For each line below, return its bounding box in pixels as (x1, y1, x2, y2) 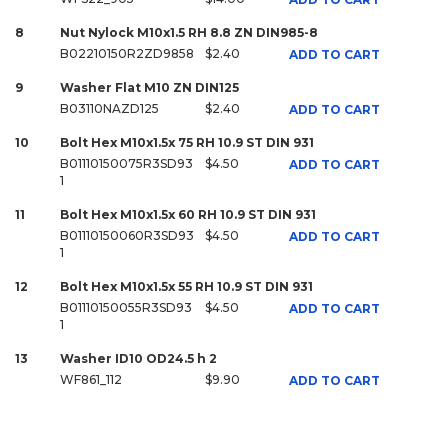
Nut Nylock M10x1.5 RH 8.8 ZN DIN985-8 (60, 25, 318, 41)
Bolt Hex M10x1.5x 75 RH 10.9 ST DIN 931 (60, 135, 314, 151)
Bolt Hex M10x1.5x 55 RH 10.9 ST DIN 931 (60, 279, 313, 295)
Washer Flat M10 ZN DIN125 (60, 80, 239, 96)
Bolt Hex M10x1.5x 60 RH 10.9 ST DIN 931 (60, 207, 316, 223)
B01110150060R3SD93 (60, 228, 194, 244)
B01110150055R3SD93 (60, 300, 192, 316)
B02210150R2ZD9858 (60, 46, 194, 62)
